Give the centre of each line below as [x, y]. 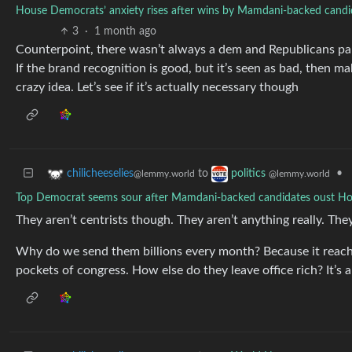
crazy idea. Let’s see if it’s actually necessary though [157, 87]
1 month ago [126, 31]
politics [250, 174]
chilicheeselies [100, 174]
